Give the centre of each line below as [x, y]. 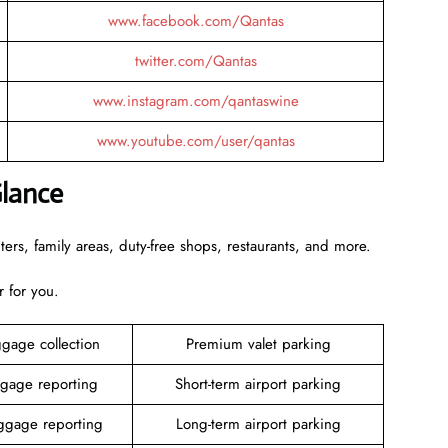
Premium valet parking [258, 343]
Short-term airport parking [258, 383]
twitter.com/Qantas [195, 60]
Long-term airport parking [258, 423]
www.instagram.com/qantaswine [195, 100]
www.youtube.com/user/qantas [195, 140]
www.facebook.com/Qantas [195, 20]
